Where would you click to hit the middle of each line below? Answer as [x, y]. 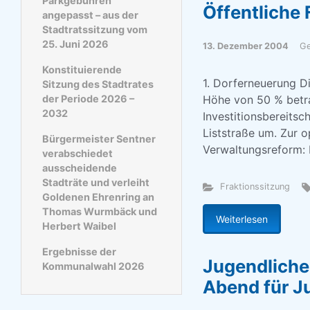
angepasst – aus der [90, 15]
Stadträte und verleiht [96, 182]
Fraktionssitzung [255, 186]
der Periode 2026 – [88, 98]
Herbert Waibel [79, 226]
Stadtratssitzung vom [95, 29]
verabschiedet [77, 153]
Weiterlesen [241, 219]
